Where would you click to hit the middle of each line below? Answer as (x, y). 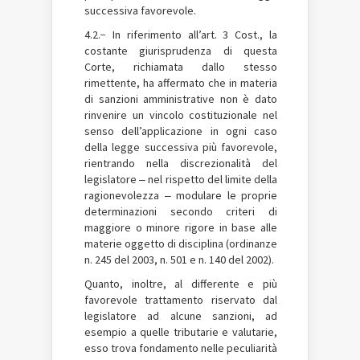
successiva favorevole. (140, 10)
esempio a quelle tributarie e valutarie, (181, 331)
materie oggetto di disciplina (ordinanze (181, 243)
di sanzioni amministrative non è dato (181, 98)
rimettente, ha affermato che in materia (181, 82)
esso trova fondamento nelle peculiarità (181, 348)
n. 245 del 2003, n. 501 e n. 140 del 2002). (179, 259)
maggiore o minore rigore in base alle (181, 227)
